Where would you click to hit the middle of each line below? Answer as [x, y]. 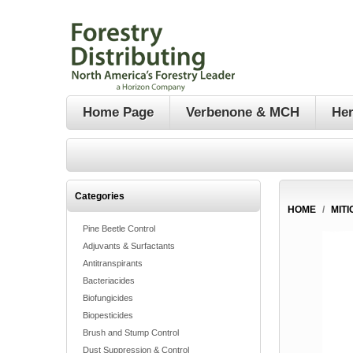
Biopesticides [108, 315]
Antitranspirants [113, 263]
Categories [100, 196]
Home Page [118, 112]
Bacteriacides [109, 281]
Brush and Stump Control [131, 333]
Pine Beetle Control [119, 229]
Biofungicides [108, 298]
